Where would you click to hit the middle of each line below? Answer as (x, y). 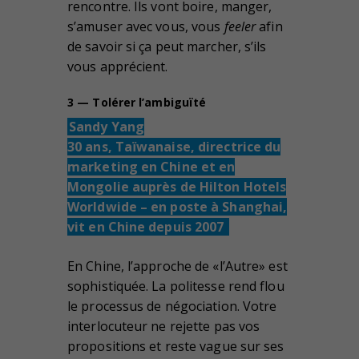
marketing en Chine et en (151, 166)
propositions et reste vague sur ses (176, 346)
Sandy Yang (107, 126)
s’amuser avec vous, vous (146, 26)
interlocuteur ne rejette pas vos (164, 326)
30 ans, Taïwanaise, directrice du (174, 146)
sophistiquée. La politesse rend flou (176, 286)
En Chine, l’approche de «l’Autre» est (177, 266)
